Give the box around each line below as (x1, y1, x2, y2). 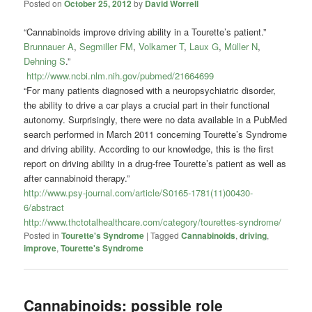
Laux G (189, 39, 219, 53)
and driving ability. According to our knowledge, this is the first (24, 141, 274, 155)
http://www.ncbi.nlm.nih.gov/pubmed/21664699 (26, 68, 214, 82)
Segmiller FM (79, 39, 134, 53)
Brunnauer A (24, 39, 75, 53)
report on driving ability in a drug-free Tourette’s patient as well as (24, 156, 287, 170)
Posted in (24, 228, 60, 241)
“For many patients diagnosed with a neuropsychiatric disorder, (24, 83, 276, 97)
